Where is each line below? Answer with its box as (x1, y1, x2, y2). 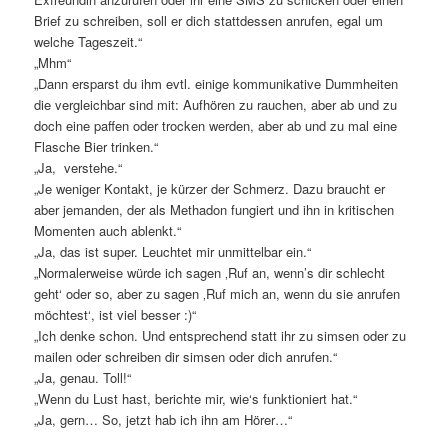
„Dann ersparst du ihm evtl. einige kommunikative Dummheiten (34, 74, 399, 94)
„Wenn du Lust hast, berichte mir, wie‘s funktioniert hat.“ (34, 389, 358, 409)
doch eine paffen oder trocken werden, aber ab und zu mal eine (34, 116, 398, 136)
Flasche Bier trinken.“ (34, 137, 159, 157)
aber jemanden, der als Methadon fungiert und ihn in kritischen (34, 200, 395, 220)
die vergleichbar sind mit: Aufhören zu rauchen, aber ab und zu (34, 95, 398, 115)
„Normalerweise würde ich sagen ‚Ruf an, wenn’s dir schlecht (34, 263, 386, 283)
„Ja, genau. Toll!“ (34, 368, 132, 388)
